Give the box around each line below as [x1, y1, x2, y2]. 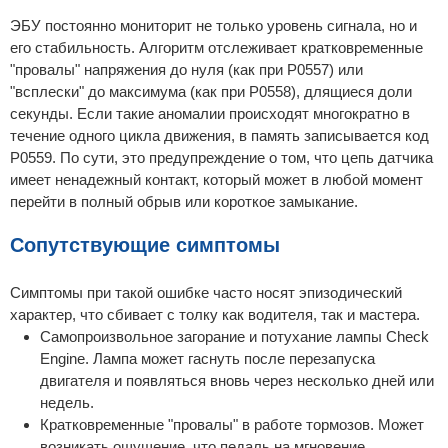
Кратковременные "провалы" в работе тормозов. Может [40, 415, 424, 433]
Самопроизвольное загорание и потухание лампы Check [40, 327, 429, 345]
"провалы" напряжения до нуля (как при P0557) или [10, 61, 363, 79]
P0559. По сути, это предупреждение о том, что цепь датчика [10, 149, 433, 167]
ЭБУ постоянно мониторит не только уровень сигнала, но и [10, 17, 417, 35]
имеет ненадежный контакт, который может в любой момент [10, 171, 423, 189]
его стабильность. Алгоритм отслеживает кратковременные [10, 39, 423, 57]
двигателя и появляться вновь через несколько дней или [40, 371, 434, 389]
